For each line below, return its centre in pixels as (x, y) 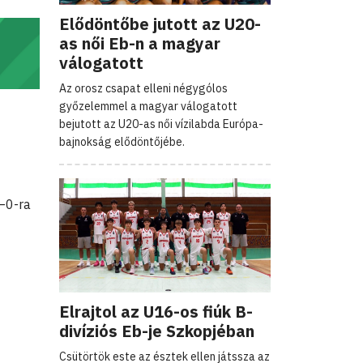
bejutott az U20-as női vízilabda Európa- (161, 124)
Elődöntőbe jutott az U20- (160, 23)
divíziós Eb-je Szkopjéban (157, 331)
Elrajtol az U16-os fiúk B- (156, 311)
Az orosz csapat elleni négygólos (143, 88)
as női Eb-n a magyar (140, 43)
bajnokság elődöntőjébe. (122, 141)
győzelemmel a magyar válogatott (148, 106)
